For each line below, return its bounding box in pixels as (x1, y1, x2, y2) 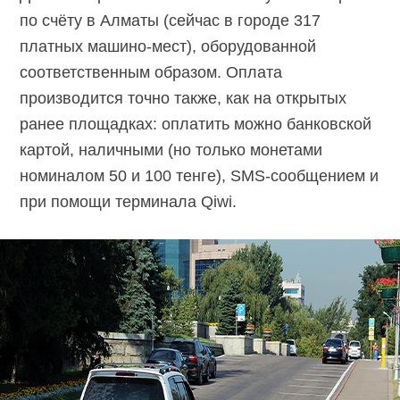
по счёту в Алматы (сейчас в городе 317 (20, 12, 321, 30)
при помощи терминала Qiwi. (20, 193, 237, 212)
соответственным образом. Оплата (20, 63, 283, 82)
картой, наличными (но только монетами (20, 141, 323, 160)
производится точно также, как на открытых (20, 89, 347, 108)
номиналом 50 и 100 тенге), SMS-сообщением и (20, 167, 379, 186)
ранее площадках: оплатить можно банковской (20, 115, 372, 134)
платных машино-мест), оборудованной (20, 37, 317, 56)
